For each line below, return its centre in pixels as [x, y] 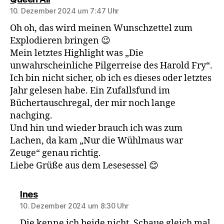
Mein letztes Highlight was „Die [77, 53]
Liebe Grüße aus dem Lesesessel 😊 [84, 166]
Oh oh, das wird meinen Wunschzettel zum [101, 28]
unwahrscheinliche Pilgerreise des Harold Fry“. [111, 66]
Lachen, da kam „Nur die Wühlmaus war [96, 141]
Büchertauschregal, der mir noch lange [93, 103]
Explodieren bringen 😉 [60, 41]
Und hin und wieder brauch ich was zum [96, 128]
